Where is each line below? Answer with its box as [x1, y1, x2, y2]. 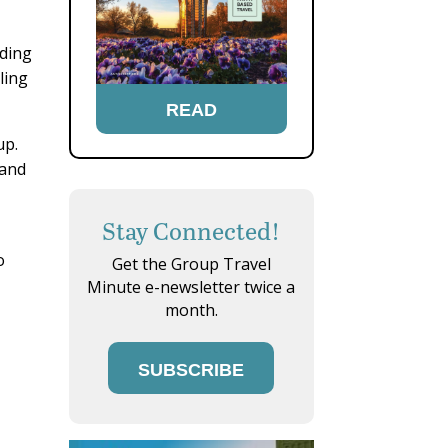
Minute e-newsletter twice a [87, 276, 296, 299]
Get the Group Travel [111, 253, 271, 276]
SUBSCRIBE [138, 360, 245, 381]
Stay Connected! [102, 214, 281, 248]
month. [164, 299, 218, 322]
